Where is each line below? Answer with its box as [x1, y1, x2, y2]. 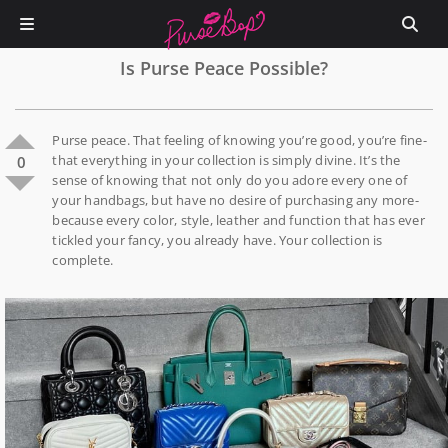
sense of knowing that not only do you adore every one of [52, 171, 408, 189]
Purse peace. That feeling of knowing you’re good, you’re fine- [52, 131, 427, 149]
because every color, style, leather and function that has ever [52, 211, 425, 229]
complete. [52, 251, 114, 269]
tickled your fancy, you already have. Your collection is [52, 231, 383, 249]
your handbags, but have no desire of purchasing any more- [52, 191, 419, 209]
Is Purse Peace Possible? [120, 56, 328, 80]
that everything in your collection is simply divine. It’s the [52, 151, 401, 169]
